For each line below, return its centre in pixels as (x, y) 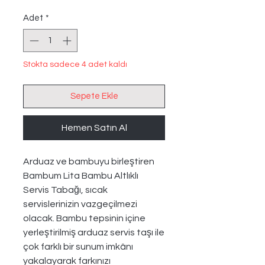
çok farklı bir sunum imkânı (78, 246)
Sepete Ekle (94, 96)
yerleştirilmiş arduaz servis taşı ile (94, 232)
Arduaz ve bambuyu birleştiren (89, 161)
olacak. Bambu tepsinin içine (84, 218)
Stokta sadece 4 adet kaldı (75, 64)
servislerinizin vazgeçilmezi (80, 204)
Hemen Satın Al (94, 127)
